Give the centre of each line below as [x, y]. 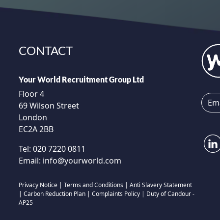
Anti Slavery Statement [161, 185]
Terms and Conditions [94, 185]
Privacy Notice [38, 185]
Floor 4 [31, 94]
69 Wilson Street [49, 105]
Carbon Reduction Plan [55, 193]
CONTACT [46, 50]
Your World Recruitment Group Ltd [81, 79]
